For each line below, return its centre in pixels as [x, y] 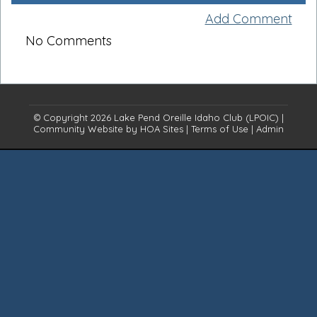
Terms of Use [220, 128]
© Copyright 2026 [74, 117]
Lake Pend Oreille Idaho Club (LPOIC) [196, 117]
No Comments [68, 40]
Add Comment [248, 18]
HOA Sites [162, 128]
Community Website [78, 128]
